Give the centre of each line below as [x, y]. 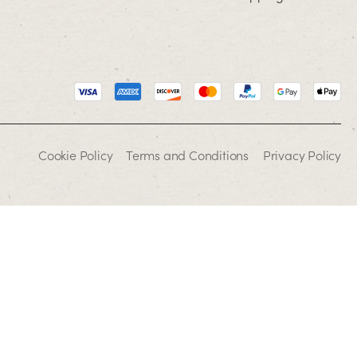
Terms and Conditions [188, 154]
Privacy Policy [302, 154]
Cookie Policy [75, 154]
